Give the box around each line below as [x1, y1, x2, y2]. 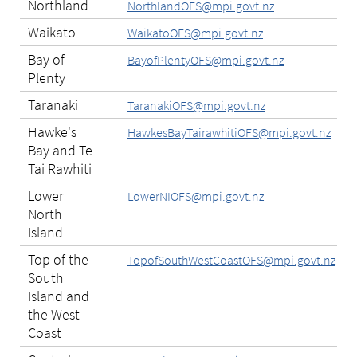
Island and [28, 287, 89, 306]
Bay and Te [28, 141, 92, 160]
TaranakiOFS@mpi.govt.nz [127, 97, 265, 114]
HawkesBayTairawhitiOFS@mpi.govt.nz [127, 124, 331, 141]
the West [28, 305, 80, 324]
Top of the [28, 250, 88, 269]
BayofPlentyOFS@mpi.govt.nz [127, 52, 284, 69]
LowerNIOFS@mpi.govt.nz [127, 188, 264, 205]
